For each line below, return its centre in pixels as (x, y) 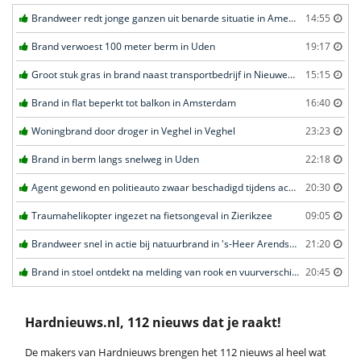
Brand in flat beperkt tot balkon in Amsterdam (134, 103)
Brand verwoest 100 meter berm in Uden (123, 47)
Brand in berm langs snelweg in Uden (115, 160)
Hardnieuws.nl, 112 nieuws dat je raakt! (153, 323)
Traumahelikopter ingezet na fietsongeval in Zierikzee (152, 216)
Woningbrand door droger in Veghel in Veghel (133, 131)
